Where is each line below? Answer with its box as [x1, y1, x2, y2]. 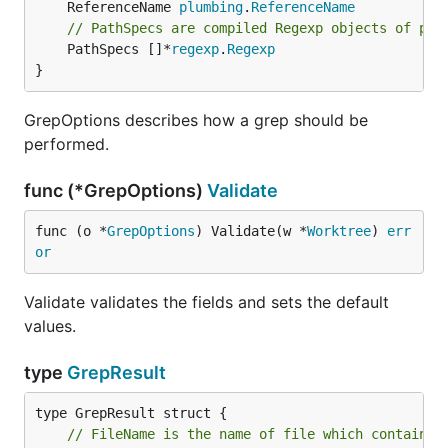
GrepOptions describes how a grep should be [24, 110, 368, 130]
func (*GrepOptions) [24, 180, 207, 201]
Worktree [307, 223, 371, 239]
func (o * [35, 223, 107, 239]
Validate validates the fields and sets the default [24, 292, 389, 312]
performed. [24, 134, 109, 154]
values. [24, 316, 76, 336]
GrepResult [67, 362, 166, 383]
